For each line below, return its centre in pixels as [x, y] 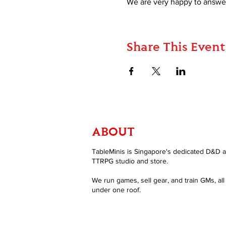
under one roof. [116, 190]
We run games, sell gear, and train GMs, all [158, 180]
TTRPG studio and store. [130, 161]
